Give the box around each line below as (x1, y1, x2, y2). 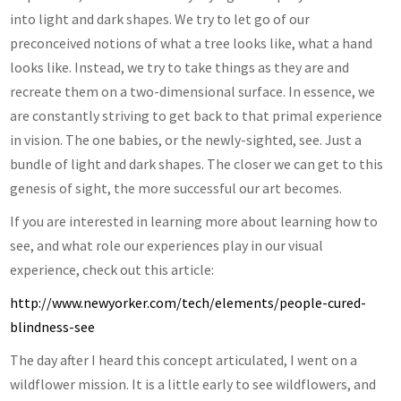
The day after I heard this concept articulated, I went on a (10, 350, 358, 369)
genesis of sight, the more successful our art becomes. (10, 178, 343, 197)
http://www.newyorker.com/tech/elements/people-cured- (10, 293, 367, 311)
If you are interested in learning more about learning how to (10, 211, 379, 230)
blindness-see (10, 317, 96, 336)
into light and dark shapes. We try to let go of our (10, 9, 311, 28)
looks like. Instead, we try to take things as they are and (10, 57, 350, 76)
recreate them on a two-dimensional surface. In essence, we (10, 81, 376, 100)
